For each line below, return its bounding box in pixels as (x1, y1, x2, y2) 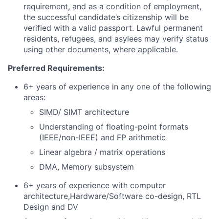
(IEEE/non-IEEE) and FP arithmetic (39, 132, 166, 142)
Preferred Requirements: (8, 63, 105, 73)
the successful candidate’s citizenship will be (23, 12, 189, 22)
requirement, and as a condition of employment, (23, 1, 201, 11)
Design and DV (23, 202, 78, 212)
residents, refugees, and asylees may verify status (23, 34, 208, 44)
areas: (23, 92, 45, 102)
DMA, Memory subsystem (39, 162, 134, 172)
